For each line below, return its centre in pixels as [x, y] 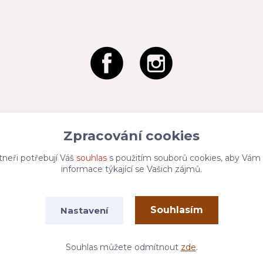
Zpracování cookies [131, 136]
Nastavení [84, 210]
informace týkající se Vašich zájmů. [131, 169]
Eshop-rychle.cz [174, 225]
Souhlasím [176, 210]
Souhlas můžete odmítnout [123, 247]
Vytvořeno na [97, 225]
